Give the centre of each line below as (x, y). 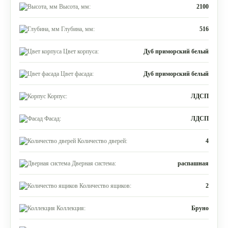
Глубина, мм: (78, 29)
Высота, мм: (75, 6)
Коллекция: (71, 208)
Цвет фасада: (77, 74)
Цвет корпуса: (81, 51)
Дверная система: (94, 163)
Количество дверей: (102, 141)
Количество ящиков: (105, 186)
